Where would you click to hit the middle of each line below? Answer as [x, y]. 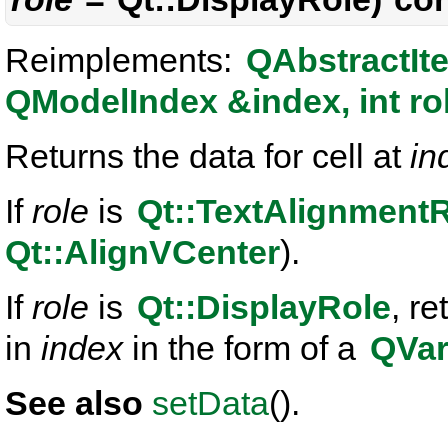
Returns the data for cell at [207, 156]
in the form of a [244, 348]
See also [78, 403]
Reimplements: [123, 60]
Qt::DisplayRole [264, 307]
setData [210, 403]
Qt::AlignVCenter [142, 252]
